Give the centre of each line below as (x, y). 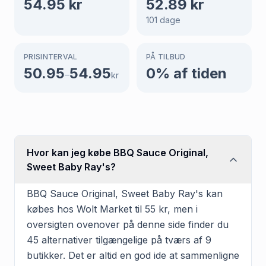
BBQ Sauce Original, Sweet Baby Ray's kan (125, 193)
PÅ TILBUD (166, 56)
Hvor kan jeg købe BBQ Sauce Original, (118, 152)
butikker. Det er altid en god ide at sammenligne (133, 255)
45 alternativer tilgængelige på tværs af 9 (119, 240)
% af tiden (191, 73)
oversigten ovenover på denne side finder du (128, 224)
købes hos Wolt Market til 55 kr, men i (112, 209)
